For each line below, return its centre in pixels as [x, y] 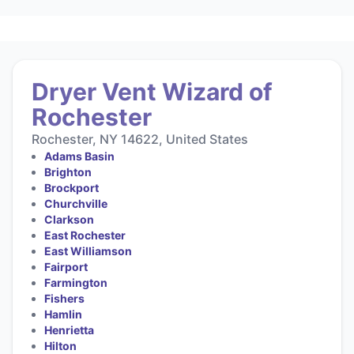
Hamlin [63, 314]
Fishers [64, 298]
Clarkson [69, 219]
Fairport [66, 266]
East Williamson [88, 250]
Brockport [72, 187]
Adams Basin [79, 156]
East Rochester [85, 235]
